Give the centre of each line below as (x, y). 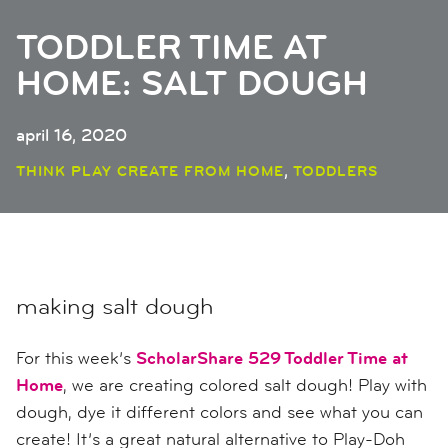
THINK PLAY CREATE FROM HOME (150, 171)
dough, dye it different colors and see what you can (219, 412)
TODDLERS (335, 171)
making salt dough (115, 306)
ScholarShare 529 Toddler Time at (272, 358)
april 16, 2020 (71, 135)
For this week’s (76, 358)
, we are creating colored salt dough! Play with (245, 385)
